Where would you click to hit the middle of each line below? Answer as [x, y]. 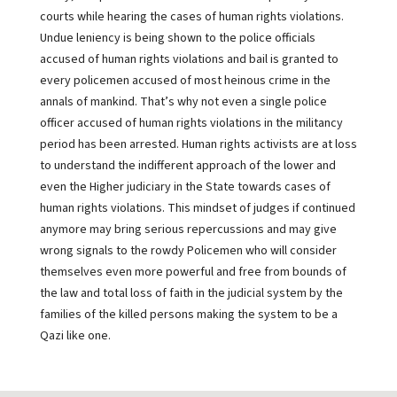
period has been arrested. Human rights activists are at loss [198, 144]
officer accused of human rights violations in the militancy [191, 123]
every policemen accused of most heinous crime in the [185, 81]
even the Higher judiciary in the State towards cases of [185, 187]
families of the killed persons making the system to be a [188, 315]
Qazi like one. [75, 336]
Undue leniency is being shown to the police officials [177, 38]
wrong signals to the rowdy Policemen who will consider [188, 251]
